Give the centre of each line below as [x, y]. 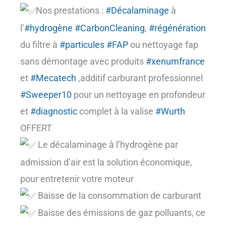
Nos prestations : [71, 10]
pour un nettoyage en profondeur [138, 94]
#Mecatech [53, 78]
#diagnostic [54, 111]
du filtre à [40, 44]
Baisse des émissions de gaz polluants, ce [121, 213]
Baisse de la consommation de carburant [119, 195]
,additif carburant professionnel [139, 78]
